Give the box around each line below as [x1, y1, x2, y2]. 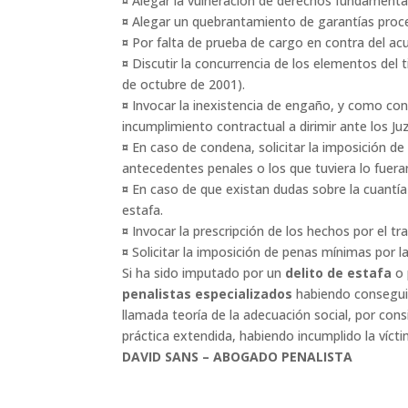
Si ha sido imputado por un [122, 264, 286, 282]
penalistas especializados [122, 285, 293, 303]
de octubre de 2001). [122, 76, 246, 94]
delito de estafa [285, 264, 393, 282]
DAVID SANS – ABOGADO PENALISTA [122, 348, 353, 366]
